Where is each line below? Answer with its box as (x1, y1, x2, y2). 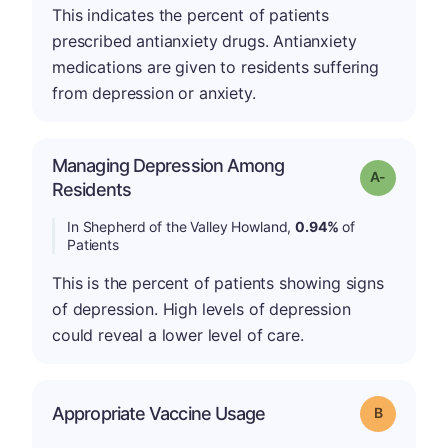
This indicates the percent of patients (52, 5, 329, 25)
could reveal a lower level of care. (52, 325, 304, 345)
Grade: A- (384, 167, 443, 184)
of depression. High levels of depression (52, 299, 351, 319)
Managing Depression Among (52, 155, 285, 176)
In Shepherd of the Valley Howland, (67, 218, 296, 235)
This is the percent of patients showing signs (52, 273, 384, 293)
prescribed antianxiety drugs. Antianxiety (52, 31, 357, 51)
